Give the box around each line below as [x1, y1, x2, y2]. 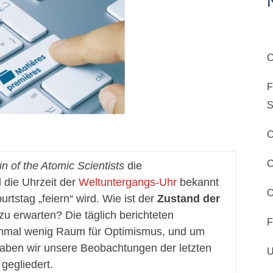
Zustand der [157, 193, 220, 205]
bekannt [177, 176, 219, 188]
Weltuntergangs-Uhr [79, 176, 177, 188]
